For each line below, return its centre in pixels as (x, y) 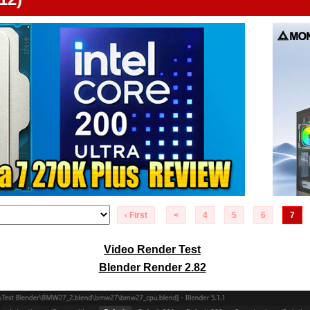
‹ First (136, 215)
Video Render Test (152, 249)
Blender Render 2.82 (152, 267)
